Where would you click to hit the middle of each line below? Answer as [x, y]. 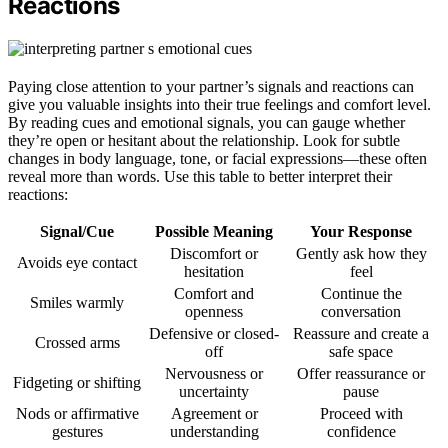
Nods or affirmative [77, 414]
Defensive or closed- [214, 334]
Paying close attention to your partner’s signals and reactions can [211, 87]
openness [214, 312]
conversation [361, 312]
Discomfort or [214, 254]
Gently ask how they [361, 254]
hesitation [214, 272]
